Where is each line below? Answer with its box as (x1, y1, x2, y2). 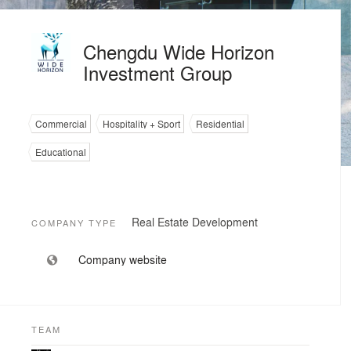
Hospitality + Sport (103, 117, 180, 131)
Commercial (35, 117, 87, 131)
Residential (196, 117, 244, 131)
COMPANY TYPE (31, 216, 117, 230)
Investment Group (83, 59, 232, 86)
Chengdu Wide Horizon (83, 38, 274, 65)
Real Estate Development (132, 214, 258, 230)
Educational (35, 145, 86, 159)
